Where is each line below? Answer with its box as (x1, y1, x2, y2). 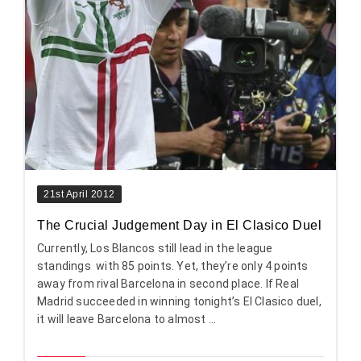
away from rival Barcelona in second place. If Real (37, 277, 300, 291)
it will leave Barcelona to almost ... (37, 313, 217, 326)
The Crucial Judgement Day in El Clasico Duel (37, 218, 322, 233)
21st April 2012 (44, 189, 115, 201)
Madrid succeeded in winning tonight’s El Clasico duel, (37, 295, 322, 309)
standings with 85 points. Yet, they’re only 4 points (37, 259, 309, 273)
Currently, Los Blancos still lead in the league (37, 242, 273, 255)
